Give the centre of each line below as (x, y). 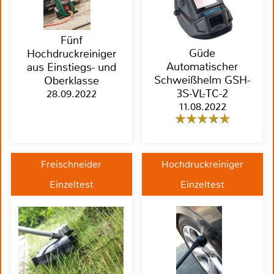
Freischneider (72, 165)
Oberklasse (71, 81)
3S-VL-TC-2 (202, 94)
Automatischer (202, 67)
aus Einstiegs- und (71, 68)
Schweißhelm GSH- (202, 80)
